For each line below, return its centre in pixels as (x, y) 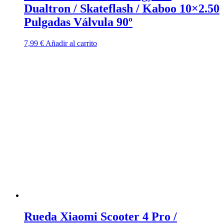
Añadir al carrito (71, 43)
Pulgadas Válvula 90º (78, 22)
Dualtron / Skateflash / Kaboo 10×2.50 (122, 9)
